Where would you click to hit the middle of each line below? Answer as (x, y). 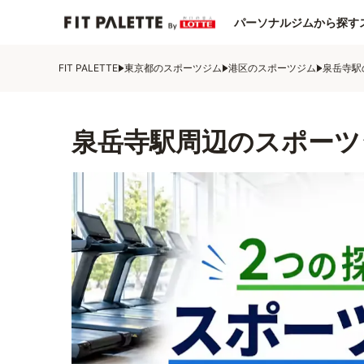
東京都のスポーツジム (173, 68)
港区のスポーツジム (272, 68)
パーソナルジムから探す (297, 22)
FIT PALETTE (88, 68)
